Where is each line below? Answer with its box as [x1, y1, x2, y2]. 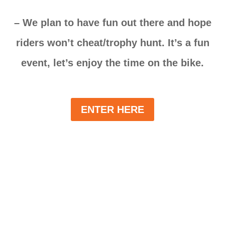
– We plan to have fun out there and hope [14, 17, 211, 29]
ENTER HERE [81, 104, 144, 116]
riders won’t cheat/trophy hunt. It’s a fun [16, 37, 209, 49]
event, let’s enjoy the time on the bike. [21, 57, 204, 69]
